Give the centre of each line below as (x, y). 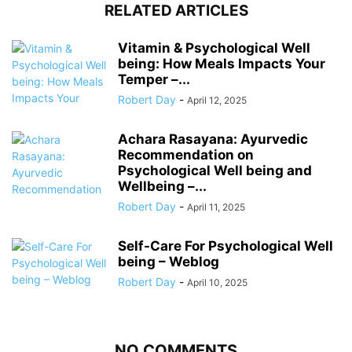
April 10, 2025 (217, 282)
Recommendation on (186, 154)
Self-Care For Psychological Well (225, 246)
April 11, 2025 (216, 207)
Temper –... (154, 79)
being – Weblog (169, 261)
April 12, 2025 (217, 100)
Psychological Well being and (215, 170)
